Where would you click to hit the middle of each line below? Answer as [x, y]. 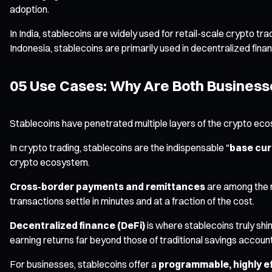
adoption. [29, 9]
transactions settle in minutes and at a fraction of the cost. [132, 201]
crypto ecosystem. [50, 162]
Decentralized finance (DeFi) [77, 225]
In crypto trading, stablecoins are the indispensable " [120, 147]
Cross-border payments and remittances [107, 186]
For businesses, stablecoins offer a [84, 264]
